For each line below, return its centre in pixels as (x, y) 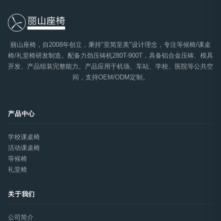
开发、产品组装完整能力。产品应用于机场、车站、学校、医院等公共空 (110, 66)
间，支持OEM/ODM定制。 (110, 77)
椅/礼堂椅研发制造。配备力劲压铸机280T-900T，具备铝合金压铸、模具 (110, 55)
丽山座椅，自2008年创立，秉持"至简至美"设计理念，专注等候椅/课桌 (110, 44)
